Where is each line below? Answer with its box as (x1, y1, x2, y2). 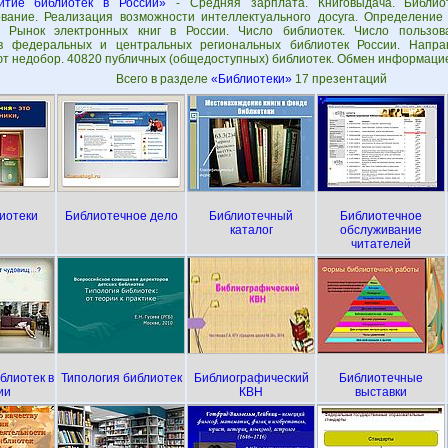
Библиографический (193, 371, 309, 385)
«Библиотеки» (210, 72, 295, 86)
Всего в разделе (115, 72, 211, 86)
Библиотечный (209, 209, 293, 223)
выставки (355, 385, 407, 399)
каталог (229, 223, 273, 237)
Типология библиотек (60, 371, 182, 385)
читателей (351, 237, 411, 251)
